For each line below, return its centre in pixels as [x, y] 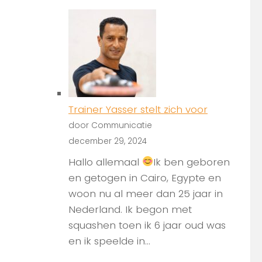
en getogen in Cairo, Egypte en [145, 177]
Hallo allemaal [105, 162]
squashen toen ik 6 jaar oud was [147, 225]
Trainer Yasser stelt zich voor [138, 110]
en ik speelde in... [109, 241]
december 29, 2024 [108, 142]
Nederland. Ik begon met [130, 209]
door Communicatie [110, 126]
